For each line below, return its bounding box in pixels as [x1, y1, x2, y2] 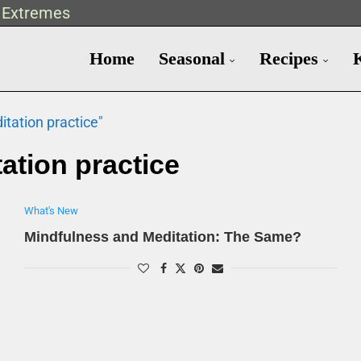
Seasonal [159, 48, 225, 68]
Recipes [259, 48, 318, 68]
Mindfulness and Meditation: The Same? [23, 229, 301, 245]
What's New [23, 205, 78, 217]
